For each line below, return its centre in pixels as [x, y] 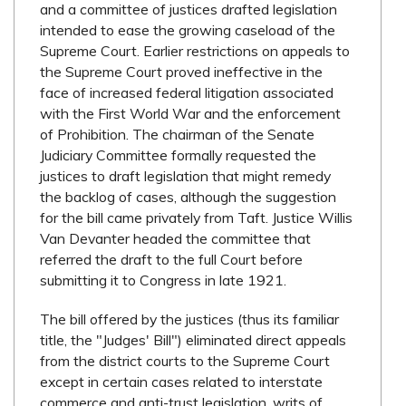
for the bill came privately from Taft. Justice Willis [197, 218]
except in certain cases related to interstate [182, 382]
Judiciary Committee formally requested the [179, 155]
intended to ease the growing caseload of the [188, 30]
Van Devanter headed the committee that [176, 239]
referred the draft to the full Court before [172, 260]
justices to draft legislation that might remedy [186, 176]
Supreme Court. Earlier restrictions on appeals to [195, 51]
